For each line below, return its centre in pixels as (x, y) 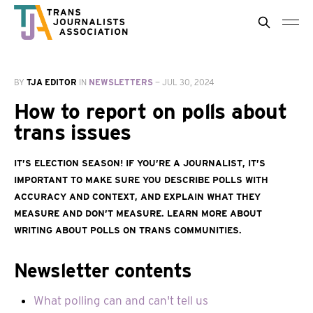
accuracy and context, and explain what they (137, 195)
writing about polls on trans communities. (128, 229)
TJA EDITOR (52, 82)
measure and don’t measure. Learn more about (138, 212)
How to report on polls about (151, 111)
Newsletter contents (103, 271)
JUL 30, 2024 (188, 82)
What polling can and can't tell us (121, 300)
